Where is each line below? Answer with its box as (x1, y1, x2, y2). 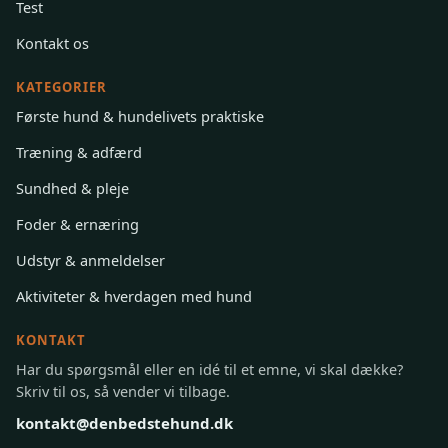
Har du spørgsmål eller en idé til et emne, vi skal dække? (16, 358, 403, 379)
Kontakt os (16, 32, 89, 53)
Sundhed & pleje (16, 177, 129, 198)
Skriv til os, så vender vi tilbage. (16, 380, 230, 401)
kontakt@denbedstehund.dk (16, 412, 233, 433)
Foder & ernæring (16, 213, 139, 234)
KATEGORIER (16, 77, 108, 96)
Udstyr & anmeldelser (16, 249, 165, 270)
